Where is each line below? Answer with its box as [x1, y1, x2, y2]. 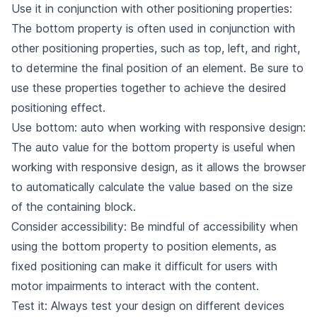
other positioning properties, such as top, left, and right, [11, 41, 300, 55]
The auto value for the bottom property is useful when [11, 140, 295, 154]
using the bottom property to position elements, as [11, 239, 277, 253]
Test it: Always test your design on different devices [11, 299, 284, 313]
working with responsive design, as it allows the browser [11, 160, 306, 174]
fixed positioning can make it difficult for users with [11, 259, 277, 273]
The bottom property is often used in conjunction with [11, 21, 295, 35]
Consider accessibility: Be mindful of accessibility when [11, 219, 298, 234]
